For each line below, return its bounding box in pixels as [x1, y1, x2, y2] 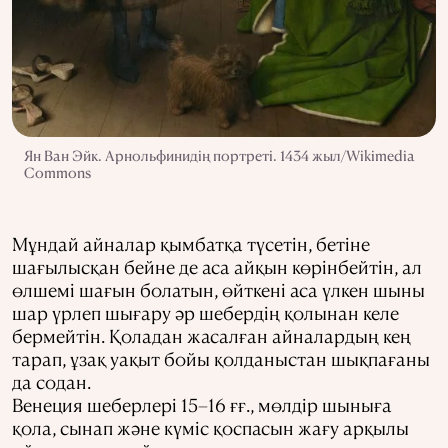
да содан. [12, 369, 91, 393]
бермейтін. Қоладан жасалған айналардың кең [12, 323, 411, 347]
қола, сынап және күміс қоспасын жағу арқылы [12, 415, 409, 439]
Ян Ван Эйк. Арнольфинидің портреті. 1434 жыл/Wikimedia [24, 145, 415, 164]
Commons [24, 162, 91, 181]
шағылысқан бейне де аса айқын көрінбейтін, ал [12, 254, 422, 278]
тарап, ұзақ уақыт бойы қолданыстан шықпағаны [12, 346, 430, 370]
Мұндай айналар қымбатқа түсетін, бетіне [12, 231, 370, 255]
